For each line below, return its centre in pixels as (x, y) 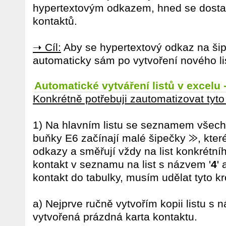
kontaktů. (55, 21)
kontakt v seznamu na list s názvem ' (122, 164)
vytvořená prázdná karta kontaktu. (115, 217)
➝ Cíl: (47, 47)
